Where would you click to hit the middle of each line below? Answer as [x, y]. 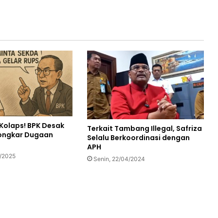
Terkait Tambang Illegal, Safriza [144, 128]
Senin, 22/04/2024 [119, 159]
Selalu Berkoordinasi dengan [138, 138]
